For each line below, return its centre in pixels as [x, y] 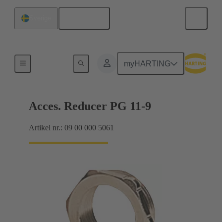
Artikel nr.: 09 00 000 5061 [71, 128]
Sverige [40, 18]
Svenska [88, 18]
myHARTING [147, 63]
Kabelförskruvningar [68, 62]
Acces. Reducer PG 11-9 [90, 106]
